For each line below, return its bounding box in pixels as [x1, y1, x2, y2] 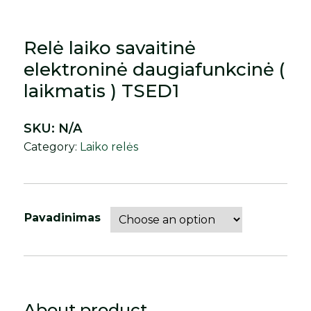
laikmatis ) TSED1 [24, 80, 180, 103]
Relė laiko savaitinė [24, 37, 196, 60]
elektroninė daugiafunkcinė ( [24, 58, 285, 81]
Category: [24, 140, 81, 154]
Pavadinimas [24, 211, 101, 225]
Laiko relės [80, 140, 139, 154]
